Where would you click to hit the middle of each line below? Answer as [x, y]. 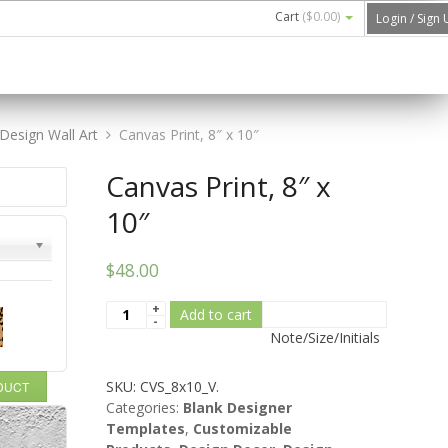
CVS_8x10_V [177, 386]
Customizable [242, 428]
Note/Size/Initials [320, 337]
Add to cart [215, 314]
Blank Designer [237, 407]
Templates [145, 428]
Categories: [144, 407]
